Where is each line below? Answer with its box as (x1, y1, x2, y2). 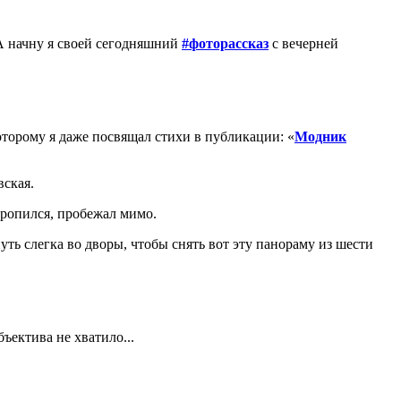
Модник (294, 128, 346, 144)
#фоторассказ (182, 35, 269, 51)
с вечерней (269, 35, 338, 51)
